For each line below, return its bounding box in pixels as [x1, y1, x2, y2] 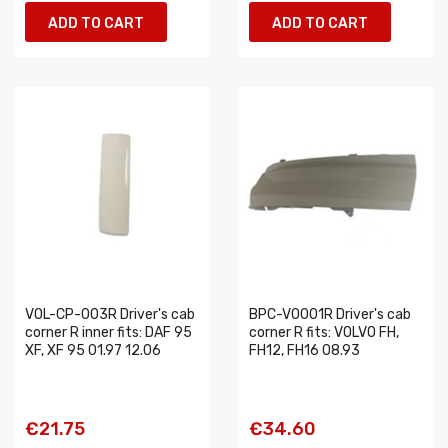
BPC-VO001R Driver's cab [249, 306, 411, 323]
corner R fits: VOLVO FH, [249, 324, 399, 341]
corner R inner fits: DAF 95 [25, 324, 192, 341]
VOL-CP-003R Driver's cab [25, 306, 195, 323]
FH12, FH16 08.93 [249, 342, 360, 359]
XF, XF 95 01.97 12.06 [25, 342, 161, 359]
